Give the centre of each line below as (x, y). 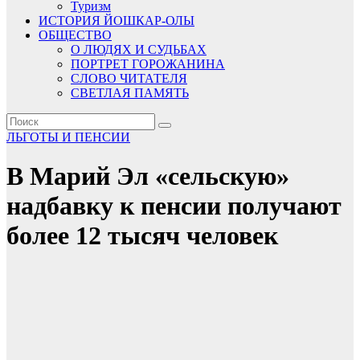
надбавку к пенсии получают (174, 206)
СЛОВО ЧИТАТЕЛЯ (129, 78)
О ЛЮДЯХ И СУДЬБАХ (139, 49)
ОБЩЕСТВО (75, 35)
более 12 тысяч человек (142, 236)
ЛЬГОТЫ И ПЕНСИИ (68, 137)
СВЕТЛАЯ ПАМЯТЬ (130, 93)
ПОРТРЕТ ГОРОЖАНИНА (148, 64)
